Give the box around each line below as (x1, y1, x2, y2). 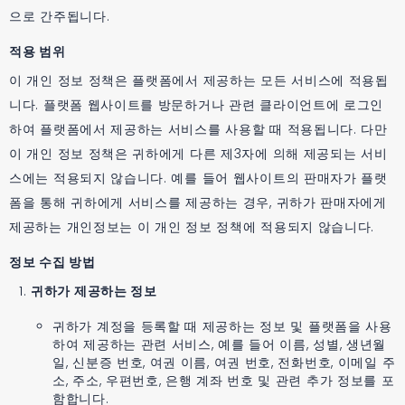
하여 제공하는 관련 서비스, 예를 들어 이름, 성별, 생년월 (52, 334, 387, 353)
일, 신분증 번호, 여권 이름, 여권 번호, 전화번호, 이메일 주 (52, 353, 396, 372)
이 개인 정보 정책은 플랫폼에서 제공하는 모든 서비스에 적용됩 (9, 71, 389, 89)
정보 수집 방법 (9, 252, 96, 271)
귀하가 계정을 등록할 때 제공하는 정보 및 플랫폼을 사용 (52, 316, 392, 335)
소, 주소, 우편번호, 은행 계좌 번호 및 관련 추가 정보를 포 (52, 371, 395, 390)
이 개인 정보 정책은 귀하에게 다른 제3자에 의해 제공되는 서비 (9, 144, 388, 163)
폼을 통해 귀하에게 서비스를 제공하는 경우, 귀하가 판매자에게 (9, 193, 387, 212)
